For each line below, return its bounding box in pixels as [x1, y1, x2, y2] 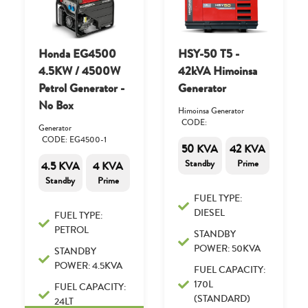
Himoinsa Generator [178, 104, 244, 117]
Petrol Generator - [38, 79, 124, 97]
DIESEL [194, 206, 225, 220]
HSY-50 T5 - [178, 45, 239, 63]
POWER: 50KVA [194, 241, 261, 256]
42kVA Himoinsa [178, 62, 257, 80]
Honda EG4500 [38, 45, 116, 63]
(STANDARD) [194, 291, 250, 306]
